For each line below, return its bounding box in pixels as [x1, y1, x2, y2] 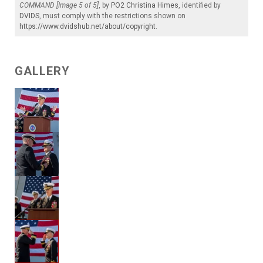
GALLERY [15, 64, 70, 79]
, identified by [178, 1, 221, 10]
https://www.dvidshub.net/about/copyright [19, 22, 156, 31]
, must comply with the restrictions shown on [39, 12, 186, 21]
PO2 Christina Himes [111, 1, 178, 10]
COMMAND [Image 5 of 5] [19, 1, 99, 10]
